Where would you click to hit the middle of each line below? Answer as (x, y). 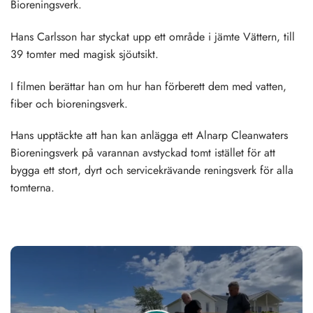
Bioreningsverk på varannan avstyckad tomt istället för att (143, 153)
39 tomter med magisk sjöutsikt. (85, 54)
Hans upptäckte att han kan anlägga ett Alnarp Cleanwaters (149, 136)
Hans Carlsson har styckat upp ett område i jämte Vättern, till (153, 36)
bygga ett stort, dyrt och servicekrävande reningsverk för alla (152, 170)
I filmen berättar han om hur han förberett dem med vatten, (148, 86)
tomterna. (32, 188)
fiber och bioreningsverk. (69, 103)
